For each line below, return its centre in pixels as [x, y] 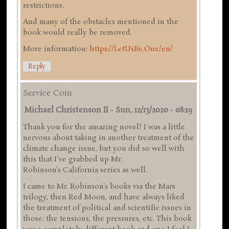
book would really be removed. [78, 32]
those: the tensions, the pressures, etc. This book [108, 219]
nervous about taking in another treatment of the [109, 138]
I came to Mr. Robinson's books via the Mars [99, 187]
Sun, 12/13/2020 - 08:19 [154, 111]
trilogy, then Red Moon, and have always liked [104, 198]
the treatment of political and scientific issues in [107, 208]
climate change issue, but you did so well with [104, 149]
